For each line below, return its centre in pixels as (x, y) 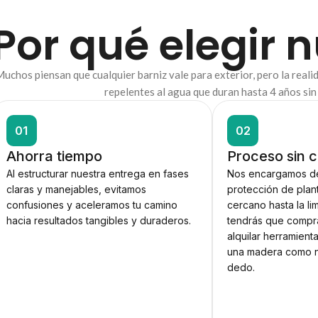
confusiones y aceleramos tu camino (92, 205)
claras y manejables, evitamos (76, 190)
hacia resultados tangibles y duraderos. (98, 221)
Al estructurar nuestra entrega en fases (97, 174)
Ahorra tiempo (54, 157)
